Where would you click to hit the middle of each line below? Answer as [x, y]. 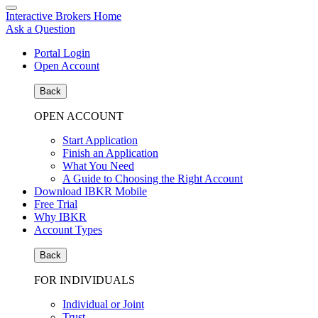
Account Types [68, 230]
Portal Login [62, 53]
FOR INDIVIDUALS [84, 280]
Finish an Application [110, 153]
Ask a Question [40, 29]
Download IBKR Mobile [91, 191]
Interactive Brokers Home [64, 16]
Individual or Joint [103, 304]
